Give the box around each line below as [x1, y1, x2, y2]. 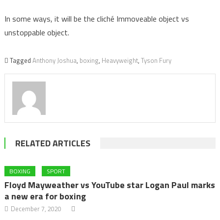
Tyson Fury [140, 55, 171, 65]
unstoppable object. [4, 27, 69, 38]
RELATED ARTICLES [15, 136, 90, 150]
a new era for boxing [4, 189, 86, 203]
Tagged [9, 55, 32, 65]
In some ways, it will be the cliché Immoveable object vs [4, 13, 189, 25]
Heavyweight [101, 55, 138, 65]
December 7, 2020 [11, 203, 62, 214]
